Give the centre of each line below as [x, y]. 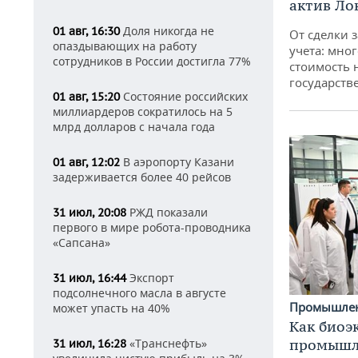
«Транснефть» [167, 343]
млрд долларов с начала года [134, 127]
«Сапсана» [82, 243]
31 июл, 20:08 [89, 213]
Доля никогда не [167, 31]
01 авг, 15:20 [86, 97]
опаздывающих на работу [125, 46]
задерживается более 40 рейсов [142, 177]
